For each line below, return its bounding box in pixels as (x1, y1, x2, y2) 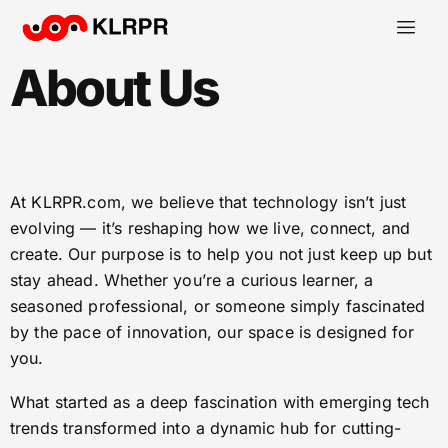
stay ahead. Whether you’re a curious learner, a (10, 270, 374, 290)
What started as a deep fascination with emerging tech (10, 392, 430, 412)
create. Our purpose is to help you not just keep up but (10, 244, 432, 264)
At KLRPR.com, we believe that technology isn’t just (10, 192, 407, 212)
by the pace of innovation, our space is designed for (10, 322, 415, 342)
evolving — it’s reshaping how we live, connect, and (10, 218, 411, 238)
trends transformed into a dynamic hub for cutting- (10, 418, 402, 438)
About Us (10, 58, 218, 118)
